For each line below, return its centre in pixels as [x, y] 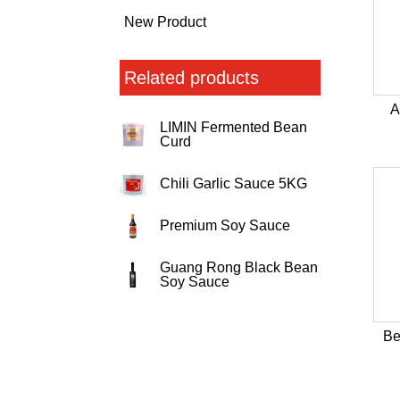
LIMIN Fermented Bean [234, 127]
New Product [166, 22]
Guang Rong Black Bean [239, 267]
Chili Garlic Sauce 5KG [234, 183]
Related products [192, 77]
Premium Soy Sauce [225, 225]
